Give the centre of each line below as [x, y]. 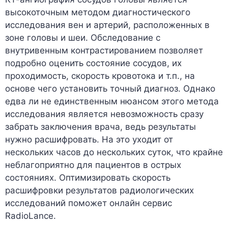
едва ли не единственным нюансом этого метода [112, 101]
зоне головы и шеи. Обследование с [83, 38]
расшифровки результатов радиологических [99, 190]
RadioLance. [31, 216]
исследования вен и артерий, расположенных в [107, 25]
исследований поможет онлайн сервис [89, 203]
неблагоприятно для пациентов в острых [93, 165]
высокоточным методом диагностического [98, 12]
